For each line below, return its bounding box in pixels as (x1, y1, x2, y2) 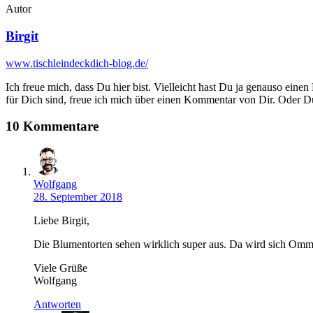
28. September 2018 (34, 191, 122, 203)
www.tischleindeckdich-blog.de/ (6, 57, 148, 69)
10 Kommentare (6, 119, 99, 134)
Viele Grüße (34, 262, 87, 274)
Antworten (34, 298, 81, 310)
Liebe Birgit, (34, 214, 89, 226)
